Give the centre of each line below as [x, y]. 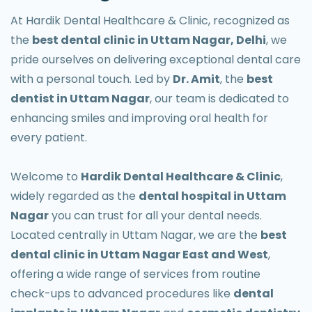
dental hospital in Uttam [212, 196]
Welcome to [46, 176]
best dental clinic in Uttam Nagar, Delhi [149, 40]
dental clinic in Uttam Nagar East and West [139, 254]
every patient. [49, 137]
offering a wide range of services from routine [135, 274]
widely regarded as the [75, 196]
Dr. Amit [196, 79]
